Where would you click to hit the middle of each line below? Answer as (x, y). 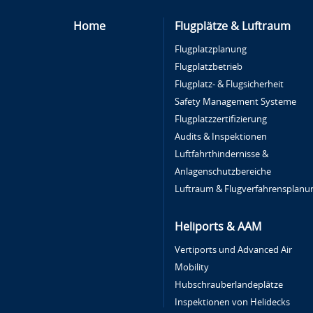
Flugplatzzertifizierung (221, 119)
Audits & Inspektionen (221, 137)
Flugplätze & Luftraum (233, 26)
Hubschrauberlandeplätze (229, 285)
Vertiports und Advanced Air (234, 250)
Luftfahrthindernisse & (222, 154)
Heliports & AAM (218, 227)
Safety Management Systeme (236, 102)
